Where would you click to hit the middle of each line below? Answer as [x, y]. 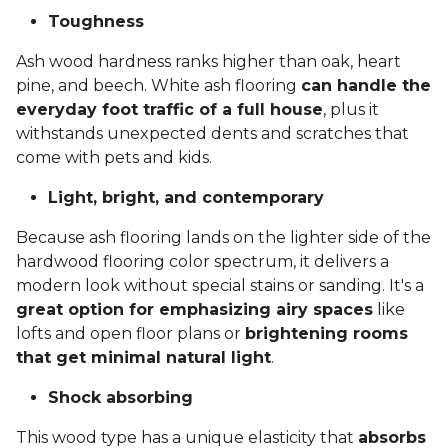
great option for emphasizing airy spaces [194, 310]
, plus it [351, 110]
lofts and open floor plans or [130, 334]
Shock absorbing [120, 398]
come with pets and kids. [114, 158]
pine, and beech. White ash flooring [158, 86]
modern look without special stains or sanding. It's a [220, 286]
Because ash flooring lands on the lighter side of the [223, 238]
